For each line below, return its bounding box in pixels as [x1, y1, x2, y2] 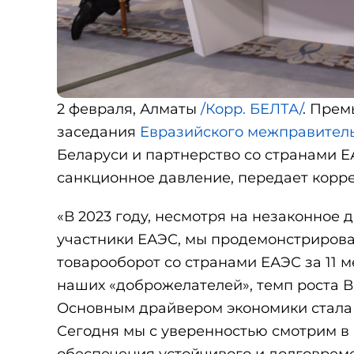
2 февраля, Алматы [57, 100, 201, 118]
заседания [57, 122, 140, 141]
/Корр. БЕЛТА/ [201, 100, 303, 118]
